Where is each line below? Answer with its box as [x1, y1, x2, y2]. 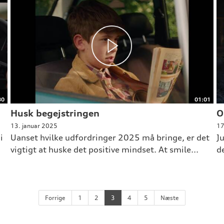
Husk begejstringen [10, 107, 99, 119]
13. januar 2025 [10, 122, 57, 130]
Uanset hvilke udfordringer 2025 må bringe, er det [10, 132, 209, 143]
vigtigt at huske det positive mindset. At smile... [10, 144, 198, 155]
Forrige [45, 194, 65, 202]
